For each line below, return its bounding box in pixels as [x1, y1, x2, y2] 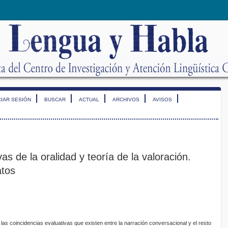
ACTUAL [79, 97, 99, 102]
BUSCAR [44, 97, 66, 102]
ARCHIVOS [112, 97, 139, 102]
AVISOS [153, 97, 172, 102]
